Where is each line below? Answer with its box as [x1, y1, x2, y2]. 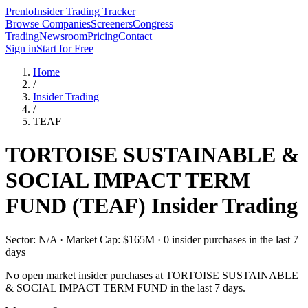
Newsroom [39, 30, 87, 42]
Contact [118, 30, 152, 42]
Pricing [87, 30, 118, 42]
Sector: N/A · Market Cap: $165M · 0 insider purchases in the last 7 [5, 233, 298, 245]
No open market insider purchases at [5, 269, 166, 281]
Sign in [5, 43, 36, 54]
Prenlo [5, 5, 34, 17]
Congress [133, 18, 173, 30]
